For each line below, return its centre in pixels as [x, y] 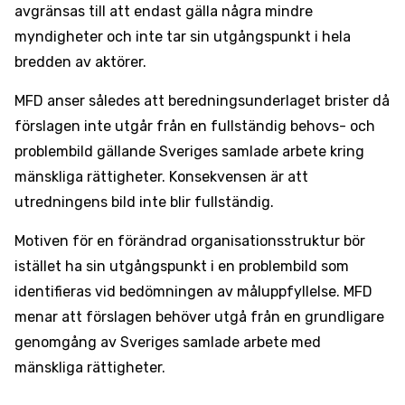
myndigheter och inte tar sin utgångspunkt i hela [183, 37]
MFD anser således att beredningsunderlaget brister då [202, 101]
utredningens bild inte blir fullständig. [144, 202]
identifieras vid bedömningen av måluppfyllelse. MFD [193, 292]
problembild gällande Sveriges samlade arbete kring [189, 151]
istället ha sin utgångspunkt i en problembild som [182, 266]
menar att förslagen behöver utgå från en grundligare [199, 317]
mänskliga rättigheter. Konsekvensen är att [161, 177]
